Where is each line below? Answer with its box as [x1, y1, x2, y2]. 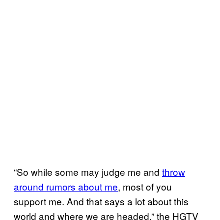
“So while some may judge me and [14, 165, 162, 178]
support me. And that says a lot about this [14, 194, 189, 208]
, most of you [118, 179, 172, 193]
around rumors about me [14, 179, 118, 193]
